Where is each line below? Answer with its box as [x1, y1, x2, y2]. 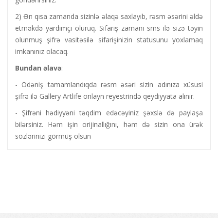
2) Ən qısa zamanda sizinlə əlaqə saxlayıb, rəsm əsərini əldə [15, 12, 203, 21]
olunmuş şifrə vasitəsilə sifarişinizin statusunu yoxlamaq [15, 35, 203, 45]
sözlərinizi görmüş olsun [15, 131, 93, 141]
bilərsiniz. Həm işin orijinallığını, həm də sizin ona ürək [15, 120, 203, 129]
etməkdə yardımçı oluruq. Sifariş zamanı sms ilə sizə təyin [15, 23, 203, 33]
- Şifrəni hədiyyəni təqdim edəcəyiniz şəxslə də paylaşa [15, 108, 203, 118]
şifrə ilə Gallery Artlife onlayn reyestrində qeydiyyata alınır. [15, 91, 197, 101]
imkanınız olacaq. [15, 47, 69, 56]
